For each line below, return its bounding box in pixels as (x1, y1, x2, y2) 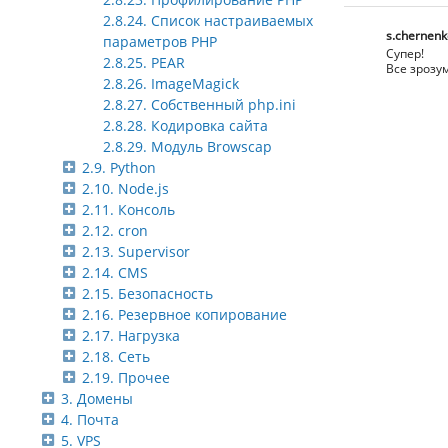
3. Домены (61, 389, 133, 409)
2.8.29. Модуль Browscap (103, 137, 272, 157)
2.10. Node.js (82, 179, 169, 199)
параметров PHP (103, 32, 217, 52)
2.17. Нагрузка (82, 326, 180, 346)
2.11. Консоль (82, 200, 175, 220)
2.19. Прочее (82, 368, 170, 388)
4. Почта (61, 410, 119, 430)
